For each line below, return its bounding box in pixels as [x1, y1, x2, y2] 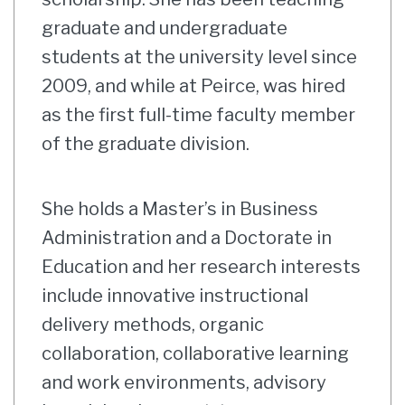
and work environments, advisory [42, 372, 326, 393]
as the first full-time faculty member [42, 104, 355, 126]
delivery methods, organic [42, 314, 264, 335]
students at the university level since [42, 46, 357, 68]
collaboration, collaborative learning [42, 343, 349, 364]
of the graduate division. [42, 133, 250, 155]
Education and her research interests [42, 256, 361, 278]
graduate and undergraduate [42, 17, 287, 39]
